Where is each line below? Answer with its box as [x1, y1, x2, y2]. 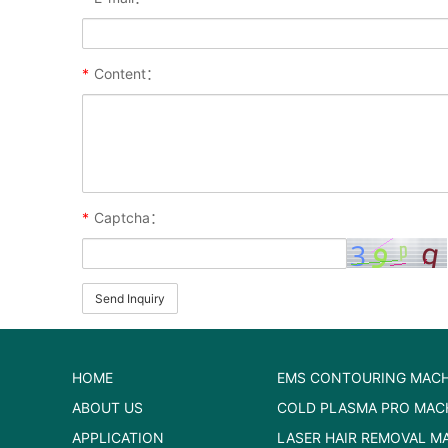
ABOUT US [72, 399, 143, 417]
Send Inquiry [95, 291, 165, 307]
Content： [94, 65, 160, 83]
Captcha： [94, 209, 164, 227]
